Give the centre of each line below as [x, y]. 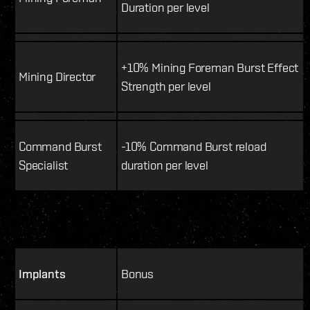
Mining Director [57, 76]
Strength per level [166, 86]
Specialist [44, 165]
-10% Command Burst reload [194, 146]
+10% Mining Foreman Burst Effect [210, 67]
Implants [42, 273]
